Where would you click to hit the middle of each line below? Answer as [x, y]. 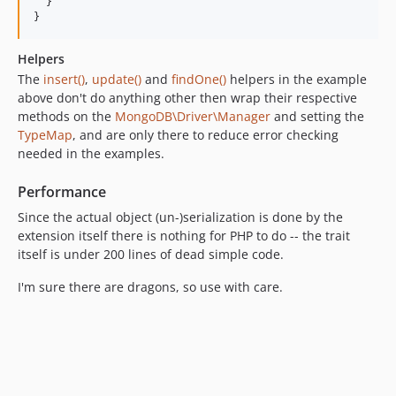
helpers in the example [297, 79]
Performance [62, 191]
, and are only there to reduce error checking [206, 134]
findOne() [199, 79]
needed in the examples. [91, 153]
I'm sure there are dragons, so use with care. [150, 286]
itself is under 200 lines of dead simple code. [151, 254]
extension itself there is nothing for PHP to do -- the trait [184, 235]
